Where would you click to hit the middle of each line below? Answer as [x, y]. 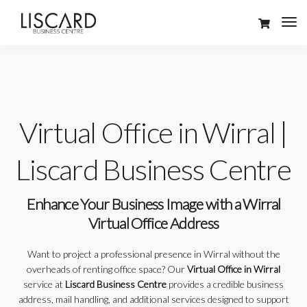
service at [44, 284]
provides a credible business [225, 284]
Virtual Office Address [153, 223]
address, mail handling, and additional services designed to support [153, 299]
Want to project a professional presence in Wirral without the [153, 254]
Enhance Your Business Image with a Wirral [153, 204]
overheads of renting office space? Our [107, 269]
